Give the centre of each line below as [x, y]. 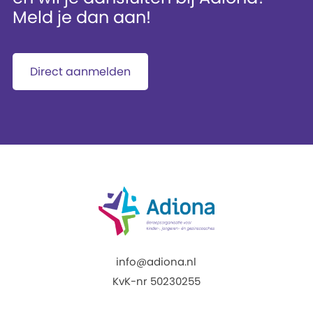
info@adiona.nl [156, 262]
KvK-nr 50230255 [156, 281]
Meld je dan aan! [81, 17]
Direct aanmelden [80, 72]
